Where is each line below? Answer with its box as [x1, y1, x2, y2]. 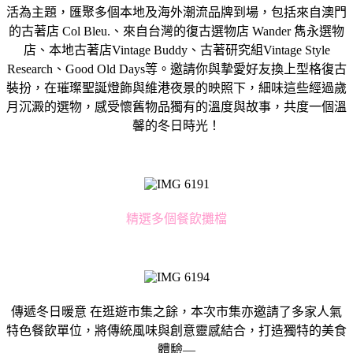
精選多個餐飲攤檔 [126, 211, 227, 225]
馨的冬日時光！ [132, 118, 221, 132]
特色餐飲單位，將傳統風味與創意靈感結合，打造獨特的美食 [6, 323, 347, 337]
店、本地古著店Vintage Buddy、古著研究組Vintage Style [23, 43, 330, 57]
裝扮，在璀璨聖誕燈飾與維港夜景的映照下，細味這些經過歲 [6, 80, 347, 95]
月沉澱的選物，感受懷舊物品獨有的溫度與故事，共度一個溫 [6, 99, 347, 113]
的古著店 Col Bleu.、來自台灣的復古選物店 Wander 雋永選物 [9, 24, 344, 38]
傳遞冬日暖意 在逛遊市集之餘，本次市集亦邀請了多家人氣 [11, 304, 342, 318]
